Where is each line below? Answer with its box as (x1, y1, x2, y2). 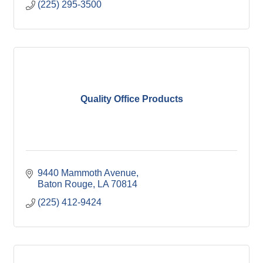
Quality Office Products (80, 94, 183, 104)
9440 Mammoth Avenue (38, 168, 136, 178)
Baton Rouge (38, 179, 93, 189)
